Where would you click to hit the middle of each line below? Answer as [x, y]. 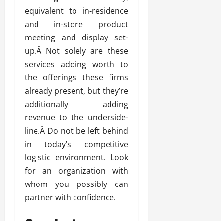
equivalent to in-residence [76, 11]
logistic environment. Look [76, 158]
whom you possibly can [76, 184]
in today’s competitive [76, 144]
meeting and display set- [76, 38]
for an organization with [76, 171]
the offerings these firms [76, 78]
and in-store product [76, 24]
